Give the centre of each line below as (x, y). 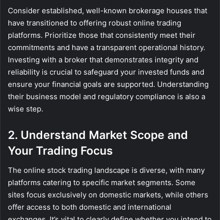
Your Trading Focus (60, 151)
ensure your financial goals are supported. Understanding (108, 84)
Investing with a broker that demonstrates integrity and (103, 59)
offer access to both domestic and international (90, 207)
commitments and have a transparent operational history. (107, 47)
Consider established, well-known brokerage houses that (108, 10)
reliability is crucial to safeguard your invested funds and (106, 72)
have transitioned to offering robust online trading (95, 23)
